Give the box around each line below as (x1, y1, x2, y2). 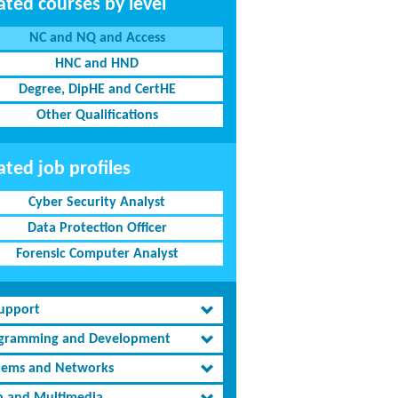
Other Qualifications (36, 108, 158, 123)
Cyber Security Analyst (28, 195, 166, 210)
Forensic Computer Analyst (15, 247, 179, 261)
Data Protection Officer (27, 221, 167, 235)
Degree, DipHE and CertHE (18, 83, 176, 97)
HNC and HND (55, 57, 139, 71)
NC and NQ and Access (28, 31, 165, 45)
